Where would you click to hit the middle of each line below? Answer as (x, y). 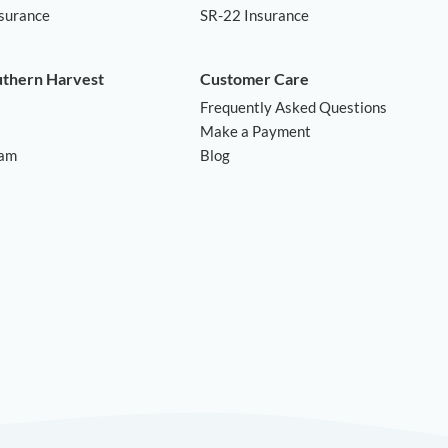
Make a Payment (256, 131)
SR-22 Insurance (255, 15)
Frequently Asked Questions (294, 107)
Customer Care (255, 78)
